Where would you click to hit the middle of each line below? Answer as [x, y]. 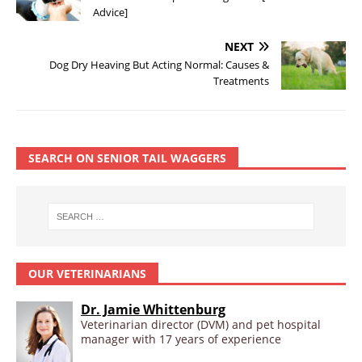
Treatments [241, 81]
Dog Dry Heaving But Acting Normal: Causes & [159, 65]
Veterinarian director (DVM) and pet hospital [201, 325]
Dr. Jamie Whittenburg [153, 310]
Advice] [110, 13]
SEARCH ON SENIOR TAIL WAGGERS [127, 158]
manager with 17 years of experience [181, 339]
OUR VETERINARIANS [87, 274]
